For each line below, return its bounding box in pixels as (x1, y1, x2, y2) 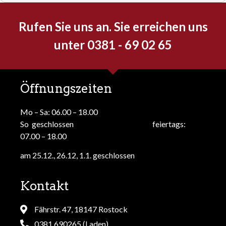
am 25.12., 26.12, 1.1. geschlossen (20, 150, 135, 160)
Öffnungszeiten (20, 81, 112, 96)
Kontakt (20, 178, 69, 193)
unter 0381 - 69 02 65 (54, 37, 172, 52)
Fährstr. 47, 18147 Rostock (34, 204, 128, 214)
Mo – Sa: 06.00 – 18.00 (20, 107, 98, 117)
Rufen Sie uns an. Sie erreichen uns (18, 19, 208, 34)
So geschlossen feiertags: (20, 119, 186, 129)
